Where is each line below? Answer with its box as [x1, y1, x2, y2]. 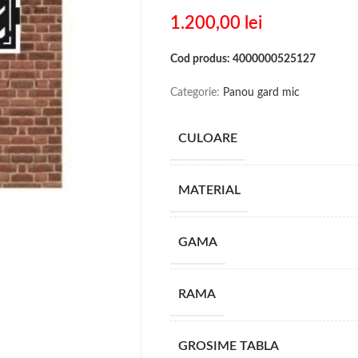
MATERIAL [177, 184, 241, 197]
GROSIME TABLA [177, 340, 279, 352]
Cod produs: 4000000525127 [169, 54, 316, 65]
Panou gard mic [222, 87, 300, 98]
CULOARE [177, 132, 237, 145]
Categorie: [169, 87, 223, 98]
